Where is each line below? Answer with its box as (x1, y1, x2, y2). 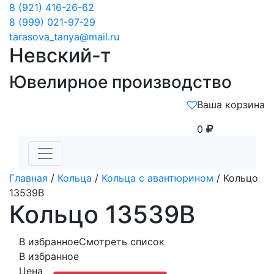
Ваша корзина (197, 98, 265, 111)
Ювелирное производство (9, 72, 232, 92)
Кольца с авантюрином (102, 172, 213, 184)
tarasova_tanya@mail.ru (9, 31, 119, 43)
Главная (9, 172, 48, 184)
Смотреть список (79, 235, 165, 248)
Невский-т (9, 43, 111, 67)
